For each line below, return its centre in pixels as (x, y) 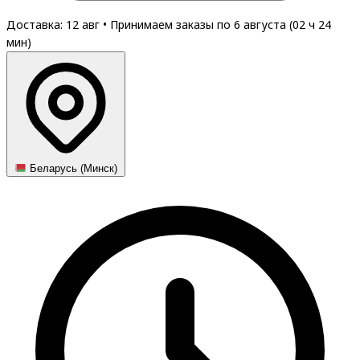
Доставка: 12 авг (55, 25)
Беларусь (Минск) (72, 169)
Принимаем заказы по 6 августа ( (201, 25)
